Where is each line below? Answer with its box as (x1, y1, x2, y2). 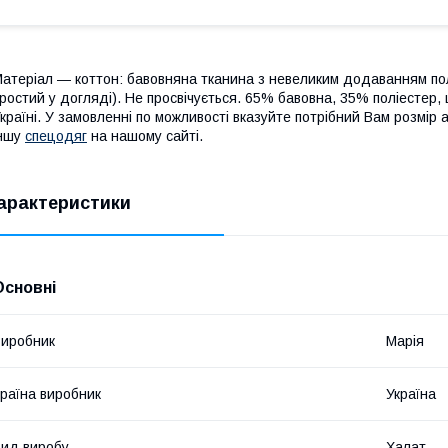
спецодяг (25, 127, 87, 144)
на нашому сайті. (87, 127, 203, 144)
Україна (386, 385, 436, 402)
